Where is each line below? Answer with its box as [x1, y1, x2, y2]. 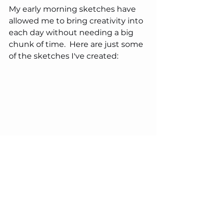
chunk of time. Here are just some [9, 40, 145, 49]
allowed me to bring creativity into [9, 16, 145, 26]
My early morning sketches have [9, 4, 138, 14]
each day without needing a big [9, 28, 135, 38]
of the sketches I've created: [9, 51, 118, 61]
